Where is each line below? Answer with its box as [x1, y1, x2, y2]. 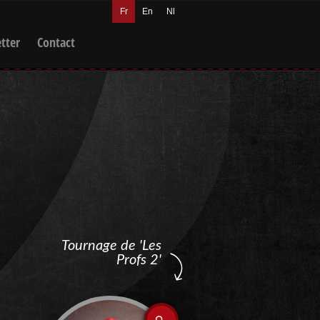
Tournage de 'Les [61, 239, 161, 253]
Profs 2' [116, 253, 161, 267]
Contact [37, 34, 75, 51]
